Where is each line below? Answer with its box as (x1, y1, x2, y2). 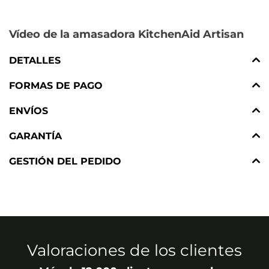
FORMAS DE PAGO (9, 79, 103, 91)
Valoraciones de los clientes (27, 240, 242, 260)
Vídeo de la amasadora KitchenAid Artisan (9, 27, 244, 41)
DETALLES (9, 54, 61, 66)
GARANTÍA (9, 130, 62, 142)
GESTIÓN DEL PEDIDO (9, 155, 121, 167)
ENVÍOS (9, 104, 48, 116)
